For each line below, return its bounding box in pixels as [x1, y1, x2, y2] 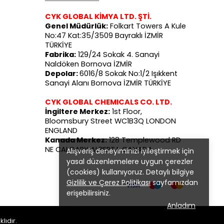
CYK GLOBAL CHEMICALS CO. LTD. [45, 97, 172, 107]
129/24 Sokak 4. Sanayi [76, 49, 159, 59]
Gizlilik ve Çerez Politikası [66, 177, 150, 187]
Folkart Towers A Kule [108, 21, 186, 31]
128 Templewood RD [107, 135, 181, 145]
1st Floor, [110, 106, 142, 116]
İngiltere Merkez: [45, 106, 110, 116]
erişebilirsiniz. [66, 188, 110, 198]
